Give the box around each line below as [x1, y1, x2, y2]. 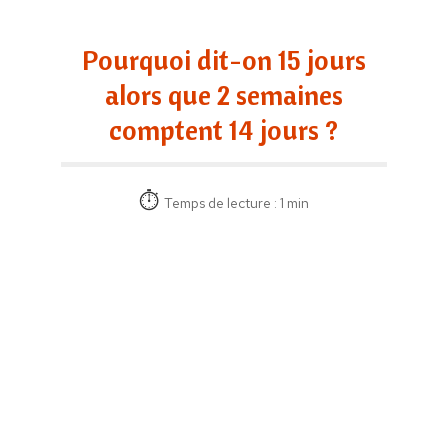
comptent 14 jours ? [109, 111, 339, 147]
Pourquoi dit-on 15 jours [81, 41, 366, 77]
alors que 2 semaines [104, 76, 343, 112]
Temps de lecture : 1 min [164, 193, 309, 212]
